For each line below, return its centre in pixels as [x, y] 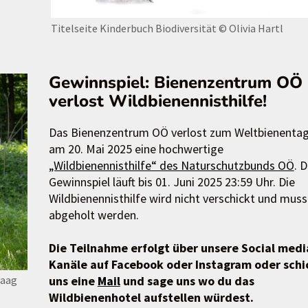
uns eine [73, 280]
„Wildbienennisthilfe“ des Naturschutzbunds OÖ [171, 165]
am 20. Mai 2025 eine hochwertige [136, 148]
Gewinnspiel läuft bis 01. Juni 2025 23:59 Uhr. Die [172, 181]
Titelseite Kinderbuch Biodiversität [134, 28]
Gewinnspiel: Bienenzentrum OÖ [175, 82]
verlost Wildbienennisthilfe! [157, 101]
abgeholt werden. [93, 214]
